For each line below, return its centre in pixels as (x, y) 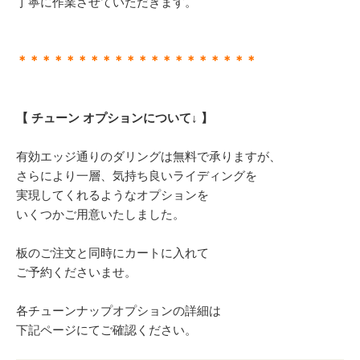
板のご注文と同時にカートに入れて (112, 252)
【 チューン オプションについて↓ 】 (115, 117)
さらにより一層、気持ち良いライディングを (137, 175)
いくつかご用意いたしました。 (100, 214)
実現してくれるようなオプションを (112, 194)
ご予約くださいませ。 (76, 272)
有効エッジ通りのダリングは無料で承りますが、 (149, 156)
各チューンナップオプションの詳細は (119, 310)
